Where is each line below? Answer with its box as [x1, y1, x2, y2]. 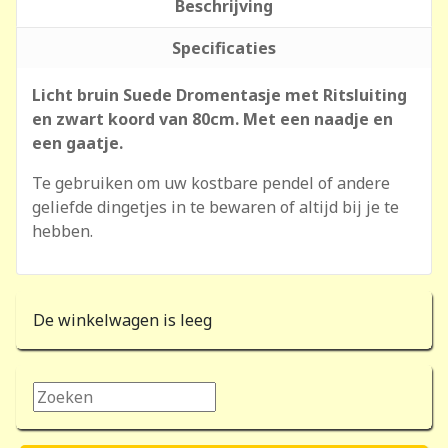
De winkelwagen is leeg [33, 309, 212, 331]
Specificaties [172, 37, 276, 59]
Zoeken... [33, 383, 98, 405]
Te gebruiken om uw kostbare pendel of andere [32, 172, 390, 194]
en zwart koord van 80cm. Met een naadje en [32, 108, 393, 130]
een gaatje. [32, 132, 123, 154]
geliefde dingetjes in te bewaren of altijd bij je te [32, 196, 399, 218]
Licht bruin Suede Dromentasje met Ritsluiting [32, 84, 407, 106]
